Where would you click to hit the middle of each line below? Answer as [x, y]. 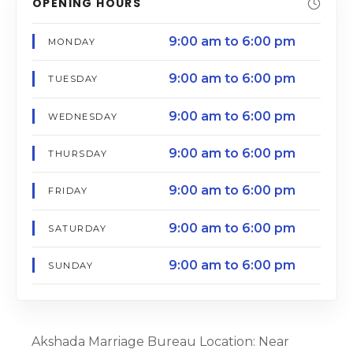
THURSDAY [78, 154]
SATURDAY [78, 228]
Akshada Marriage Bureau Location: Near [160, 342]
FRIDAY [68, 191]
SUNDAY [71, 266]
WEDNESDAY [83, 116]
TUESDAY [73, 79]
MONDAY [72, 41]
